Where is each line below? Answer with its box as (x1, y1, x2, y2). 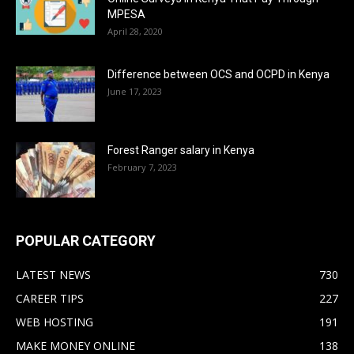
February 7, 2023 (107, 161, 177, 173)
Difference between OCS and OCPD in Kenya (107, 68, 330, 81)
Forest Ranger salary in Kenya (107, 144, 254, 156)
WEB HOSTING (16, 314, 93, 330)
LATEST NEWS (16, 267, 91, 282)
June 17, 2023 (107, 85, 162, 97)
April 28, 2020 (107, 25, 163, 37)
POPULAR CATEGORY (16, 232, 156, 249)
